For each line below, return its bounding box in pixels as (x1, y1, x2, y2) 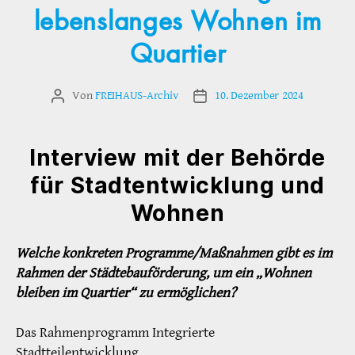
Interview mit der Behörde (29, 144, 326, 172)
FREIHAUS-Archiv (95, 88, 178, 104)
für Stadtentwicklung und (30, 172, 325, 200)
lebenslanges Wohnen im (33, 8, 322, 37)
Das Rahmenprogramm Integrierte (16, 323, 215, 342)
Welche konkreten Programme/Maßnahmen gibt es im (16, 244, 332, 263)
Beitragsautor (57, 89, 121, 105)
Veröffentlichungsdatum (199, 89, 317, 105)
